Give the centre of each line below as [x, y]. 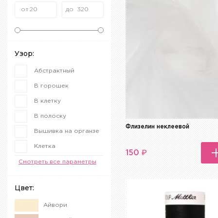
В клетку [47, 101]
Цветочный [51, 192]
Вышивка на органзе [67, 131]
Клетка [45, 146]
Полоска [48, 177]
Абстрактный [54, 71]
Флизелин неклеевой [158, 127]
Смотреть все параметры [57, 162]
